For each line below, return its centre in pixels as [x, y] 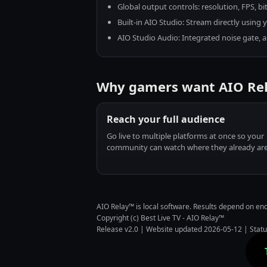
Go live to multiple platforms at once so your [185, 136]
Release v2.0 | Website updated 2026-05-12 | [173, 229]
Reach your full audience [166, 119]
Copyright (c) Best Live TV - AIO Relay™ [160, 218]
